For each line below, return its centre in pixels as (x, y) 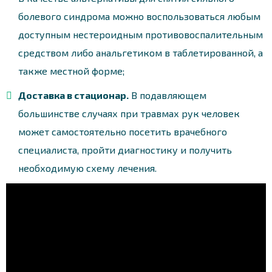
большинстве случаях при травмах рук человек (129, 113)
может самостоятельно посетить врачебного (123, 131)
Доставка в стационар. (73, 95)
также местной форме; (71, 70)
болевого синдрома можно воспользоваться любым (139, 16)
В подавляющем (168, 95)
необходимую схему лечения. (87, 168)
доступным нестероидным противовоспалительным (141, 34)
